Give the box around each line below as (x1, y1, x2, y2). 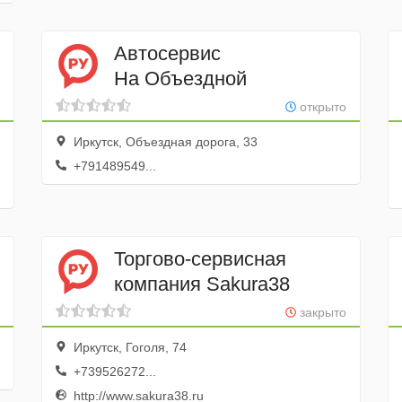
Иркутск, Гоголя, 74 (69, 340, 187, 354)
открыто (296, 100, 347, 114)
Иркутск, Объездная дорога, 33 (69, 135, 258, 149)
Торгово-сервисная (113, 247, 286, 270)
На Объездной (113, 66, 247, 90)
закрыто (296, 305, 347, 319)
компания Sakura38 (113, 272, 290, 295)
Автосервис (113, 41, 221, 65)
